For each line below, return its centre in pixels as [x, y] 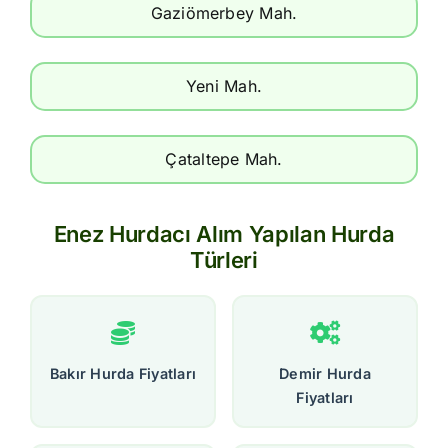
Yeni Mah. [224, 85]
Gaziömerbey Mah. [224, 12]
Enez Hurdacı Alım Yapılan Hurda [224, 233]
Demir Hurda [325, 373]
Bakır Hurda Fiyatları [123, 373]
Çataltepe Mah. [224, 158]
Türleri [224, 259]
